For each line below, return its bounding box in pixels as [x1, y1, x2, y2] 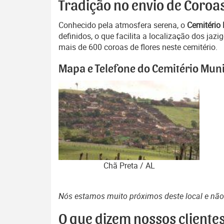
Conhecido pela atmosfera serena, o [58, 19, 187, 30]
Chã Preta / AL [103, 160, 155, 171]
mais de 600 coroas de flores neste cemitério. [58, 41, 217, 52]
